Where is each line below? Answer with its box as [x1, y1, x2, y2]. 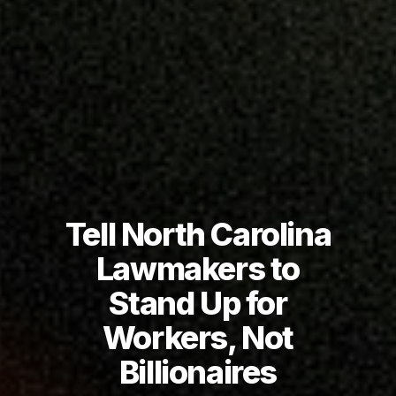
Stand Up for [109, 283, 287, 323]
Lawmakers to [95, 248, 301, 288]
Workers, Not [102, 317, 294, 357]
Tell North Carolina [65, 214, 331, 254]
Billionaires [118, 352, 278, 392]
